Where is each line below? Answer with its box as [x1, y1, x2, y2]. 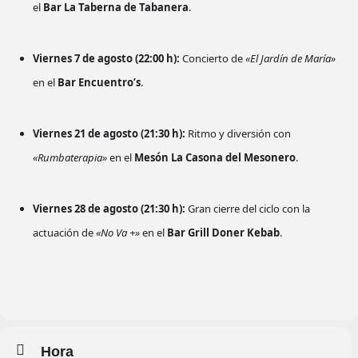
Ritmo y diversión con [185, 126, 291, 141]
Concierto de [180, 51, 245, 66]
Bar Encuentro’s [58, 75, 141, 90]
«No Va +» [96, 225, 140, 241]
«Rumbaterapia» [33, 150, 107, 165]
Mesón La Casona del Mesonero [134, 150, 296, 165]
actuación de [33, 225, 96, 241]
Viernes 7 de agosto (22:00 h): [33, 51, 180, 66]
